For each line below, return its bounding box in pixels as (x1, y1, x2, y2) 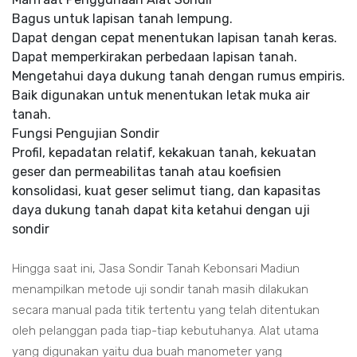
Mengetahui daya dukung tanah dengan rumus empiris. (12, 69, 345, 84)
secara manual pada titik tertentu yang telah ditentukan (12, 303, 320, 317)
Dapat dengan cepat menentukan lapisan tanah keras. (12, 30, 337, 45)
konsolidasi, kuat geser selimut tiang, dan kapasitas (12, 183, 320, 198)
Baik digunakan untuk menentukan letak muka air (12, 88, 310, 103)
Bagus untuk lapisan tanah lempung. (12, 11, 233, 26)
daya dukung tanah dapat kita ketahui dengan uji (12, 202, 310, 218)
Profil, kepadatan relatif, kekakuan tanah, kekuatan (12, 145, 316, 160)
